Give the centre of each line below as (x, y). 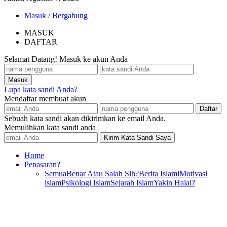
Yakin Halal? (174, 183)
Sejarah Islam (132, 183)
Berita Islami (159, 174)
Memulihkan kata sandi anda (50, 127)
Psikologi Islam (86, 183)
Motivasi (193, 174)
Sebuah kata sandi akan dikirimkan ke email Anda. (85, 118)
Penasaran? (42, 164)
